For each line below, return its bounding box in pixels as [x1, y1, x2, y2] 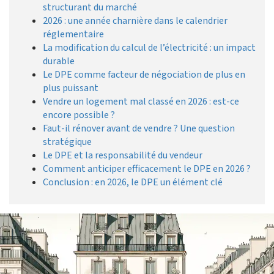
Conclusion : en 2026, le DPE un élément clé [43, 176, 223, 190]
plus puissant [43, 81, 98, 95]
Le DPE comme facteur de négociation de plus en [43, 68, 245, 82]
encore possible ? [43, 108, 115, 122]
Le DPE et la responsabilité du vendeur [43, 149, 202, 163]
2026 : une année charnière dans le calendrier [43, 14, 228, 28]
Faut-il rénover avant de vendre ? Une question [43, 122, 235, 136]
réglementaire [43, 28, 104, 42]
